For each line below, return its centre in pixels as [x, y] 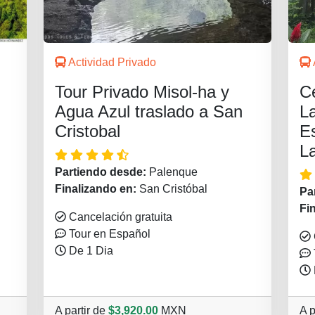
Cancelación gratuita [119, 217]
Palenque [173, 172]
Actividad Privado [111, 63]
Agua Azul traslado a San [149, 112]
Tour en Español [108, 234]
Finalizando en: [97, 189]
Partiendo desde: [102, 172]
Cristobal [88, 131]
